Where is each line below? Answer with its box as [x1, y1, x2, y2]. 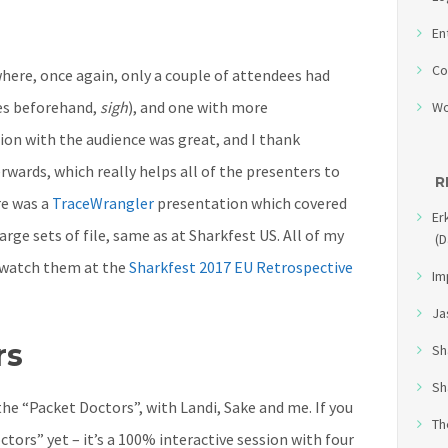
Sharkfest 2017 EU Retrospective [129, 257, 353, 278]
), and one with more [128, 97, 268, 118]
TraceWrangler [52, 193, 154, 214]
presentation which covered [154, 193, 347, 214]
